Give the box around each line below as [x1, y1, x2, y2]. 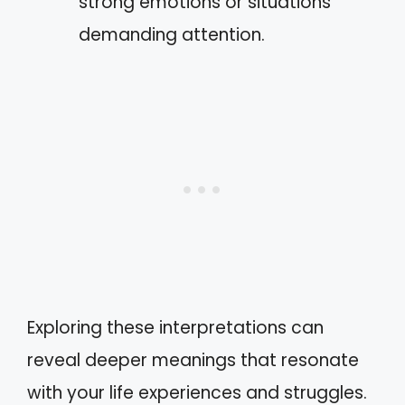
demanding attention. [79, 22, 265, 47]
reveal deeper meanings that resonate [27, 348, 359, 372]
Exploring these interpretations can [27, 316, 324, 340]
